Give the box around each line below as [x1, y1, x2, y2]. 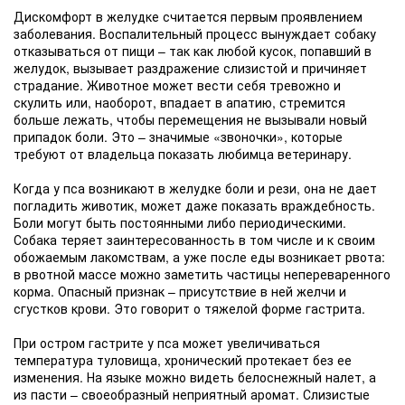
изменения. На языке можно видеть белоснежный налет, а [14, 368, 376, 386]
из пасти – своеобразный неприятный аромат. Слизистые [14, 385, 370, 403]
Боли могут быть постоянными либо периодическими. [14, 213, 346, 231]
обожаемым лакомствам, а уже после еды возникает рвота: [14, 248, 385, 266]
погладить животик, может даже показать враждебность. [14, 196, 375, 214]
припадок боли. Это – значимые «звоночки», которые [14, 127, 343, 146]
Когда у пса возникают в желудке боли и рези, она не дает [14, 179, 377, 197]
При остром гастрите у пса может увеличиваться [14, 334, 320, 352]
